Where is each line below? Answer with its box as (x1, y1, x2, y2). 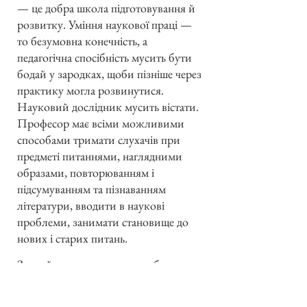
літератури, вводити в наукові (17, 197, 164, 213)
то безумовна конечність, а (17, 32, 147, 49)
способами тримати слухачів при (17, 131, 180, 147)
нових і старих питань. (17, 230, 127, 246)
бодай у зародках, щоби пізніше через (17, 65, 201, 82)
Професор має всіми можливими (17, 114, 184, 131)
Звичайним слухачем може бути (17, 256, 177, 272)
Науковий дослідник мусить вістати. (17, 98, 199, 114)
